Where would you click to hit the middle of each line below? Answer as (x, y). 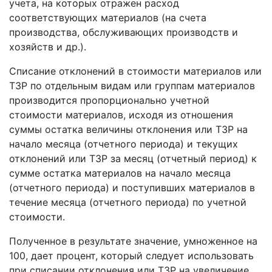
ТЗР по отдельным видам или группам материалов (132, 86)
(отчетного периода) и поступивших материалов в (132, 188)
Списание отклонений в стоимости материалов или (135, 71)
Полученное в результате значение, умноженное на (133, 241)
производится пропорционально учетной (109, 100)
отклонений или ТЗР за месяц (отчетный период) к (133, 158)
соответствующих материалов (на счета (108, 18)
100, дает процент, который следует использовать (131, 256)
